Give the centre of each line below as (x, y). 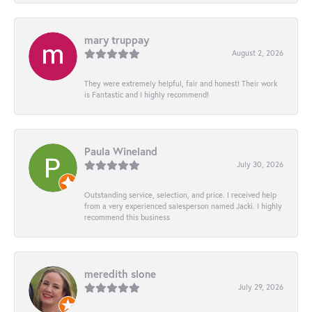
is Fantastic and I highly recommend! (147, 94)
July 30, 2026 (260, 164)
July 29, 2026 (261, 286)
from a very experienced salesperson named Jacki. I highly (183, 205)
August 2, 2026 (258, 52)
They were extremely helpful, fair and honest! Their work (181, 83)
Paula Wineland (121, 151)
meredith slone (120, 273)
